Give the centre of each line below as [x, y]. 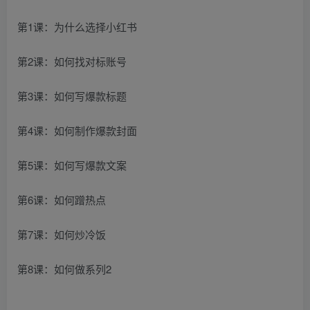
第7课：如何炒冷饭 [62, 234]
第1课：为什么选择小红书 [77, 26]
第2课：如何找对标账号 [72, 61]
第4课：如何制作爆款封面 [77, 130]
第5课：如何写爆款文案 [72, 165]
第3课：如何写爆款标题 [72, 95]
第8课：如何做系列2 [64, 268]
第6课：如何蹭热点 [62, 199]
